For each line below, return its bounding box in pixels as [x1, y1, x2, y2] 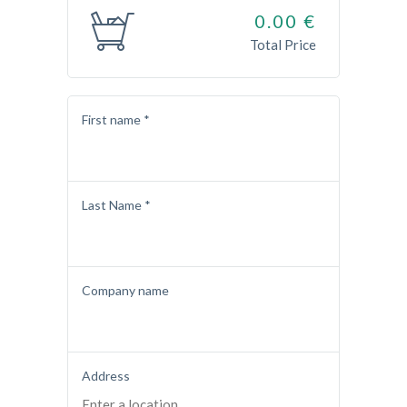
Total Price [250, 36, 316, 54]
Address [82, 368, 130, 384]
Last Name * [82, 197, 151, 213]
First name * [82, 112, 150, 128]
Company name [82, 283, 169, 299]
